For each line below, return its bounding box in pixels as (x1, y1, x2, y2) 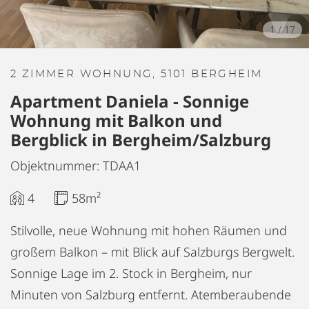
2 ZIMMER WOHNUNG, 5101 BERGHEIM (10, 69, 263, 79)
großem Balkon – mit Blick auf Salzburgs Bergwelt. (10, 243, 295, 260)
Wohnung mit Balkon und (10, 109, 222, 132)
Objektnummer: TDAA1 (10, 157, 141, 174)
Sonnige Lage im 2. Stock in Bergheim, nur (10, 265, 252, 281)
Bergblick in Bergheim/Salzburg (10, 128, 271, 151)
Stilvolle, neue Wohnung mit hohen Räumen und (10, 222, 287, 239)
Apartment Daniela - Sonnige (10, 90, 249, 112)
